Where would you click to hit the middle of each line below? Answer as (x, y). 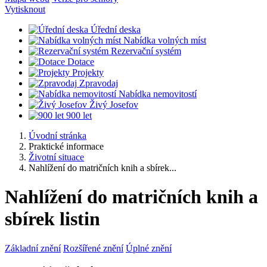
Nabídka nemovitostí (158, 94)
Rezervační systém (146, 51)
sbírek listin (52, 219)
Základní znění (33, 248)
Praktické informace (66, 146)
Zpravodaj (99, 83)
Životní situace (56, 157)
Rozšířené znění (93, 248)
